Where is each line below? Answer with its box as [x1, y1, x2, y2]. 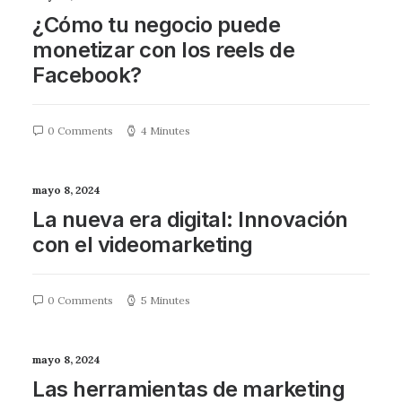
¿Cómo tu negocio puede [32, 12, 281, 38]
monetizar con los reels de [32, 37, 295, 63]
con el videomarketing [32, 232, 253, 258]
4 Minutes [141, 124, 190, 137]
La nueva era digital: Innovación [32, 206, 348, 232]
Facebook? [32, 62, 142, 88]
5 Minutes [141, 293, 190, 307]
